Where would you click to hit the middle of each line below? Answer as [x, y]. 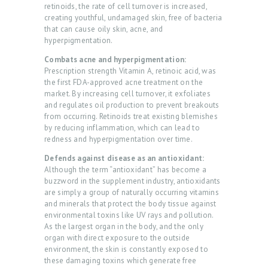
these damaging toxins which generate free [121, 261]
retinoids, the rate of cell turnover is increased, [126, 7]
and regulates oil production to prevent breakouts [132, 105]
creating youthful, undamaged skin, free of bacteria [133, 18]
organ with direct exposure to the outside [117, 238]
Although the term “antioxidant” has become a [126, 170]
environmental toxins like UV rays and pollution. [129, 215]
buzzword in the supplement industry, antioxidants [133, 181]
